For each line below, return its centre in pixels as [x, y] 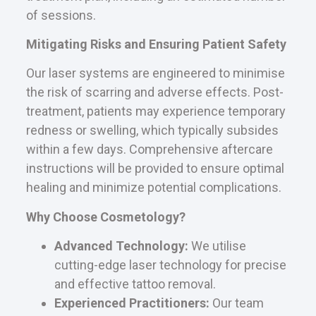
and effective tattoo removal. [135, 284]
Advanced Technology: [121, 246]
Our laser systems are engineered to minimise [155, 73]
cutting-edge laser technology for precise [170, 265]
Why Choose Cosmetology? [105, 217]
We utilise [217, 246]
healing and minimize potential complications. [153, 188]
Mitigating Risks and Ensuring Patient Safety [156, 44]
